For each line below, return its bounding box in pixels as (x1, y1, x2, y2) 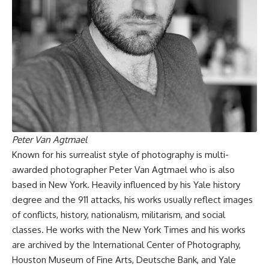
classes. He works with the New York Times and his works (12, 223, 246, 235)
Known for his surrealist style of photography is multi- (12, 148, 229, 160)
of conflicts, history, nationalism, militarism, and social (12, 208, 225, 220)
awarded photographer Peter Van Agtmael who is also (12, 163, 235, 175)
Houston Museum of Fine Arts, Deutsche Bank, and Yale (12, 253, 236, 265)
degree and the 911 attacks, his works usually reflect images (12, 193, 253, 205)
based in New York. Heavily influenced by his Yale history (12, 178, 240, 190)
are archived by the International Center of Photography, (12, 238, 241, 250)
